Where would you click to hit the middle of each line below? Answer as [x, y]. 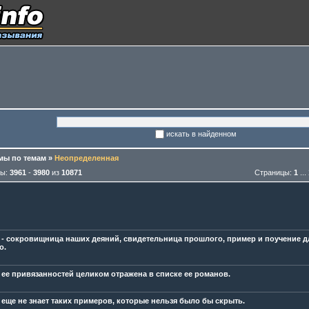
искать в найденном [201, 134]
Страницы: [274, 172]
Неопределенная [87, 158]
